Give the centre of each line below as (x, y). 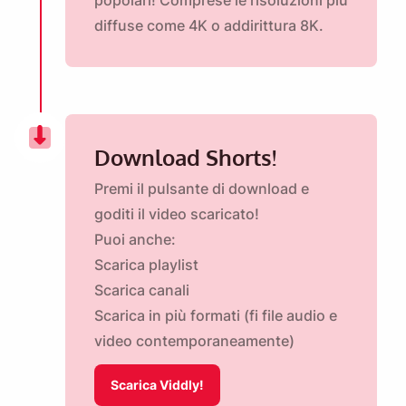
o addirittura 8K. (266, 26)
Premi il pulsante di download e (202, 189)
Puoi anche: (135, 240)
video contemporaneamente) (194, 341)
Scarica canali (142, 290)
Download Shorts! (185, 158)
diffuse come (141, 26)
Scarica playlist (146, 265)
